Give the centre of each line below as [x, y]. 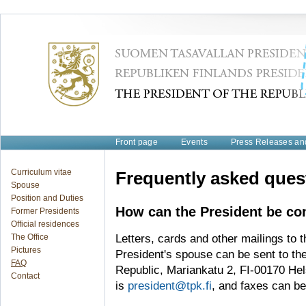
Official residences [45, 224]
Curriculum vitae [41, 172]
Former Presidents [45, 211]
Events [194, 142]
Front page [137, 142]
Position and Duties [47, 198]
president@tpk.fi [170, 286]
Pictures [26, 250]
